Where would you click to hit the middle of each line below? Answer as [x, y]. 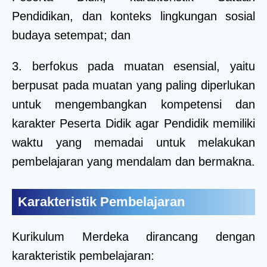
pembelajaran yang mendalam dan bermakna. [133, 161]
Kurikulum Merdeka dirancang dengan [133, 236]
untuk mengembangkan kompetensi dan [133, 104]
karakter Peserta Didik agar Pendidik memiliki [133, 123]
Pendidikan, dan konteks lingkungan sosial [133, 16]
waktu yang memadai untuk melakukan [133, 142]
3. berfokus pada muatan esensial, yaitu [133, 66]
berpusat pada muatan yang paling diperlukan [133, 85]
